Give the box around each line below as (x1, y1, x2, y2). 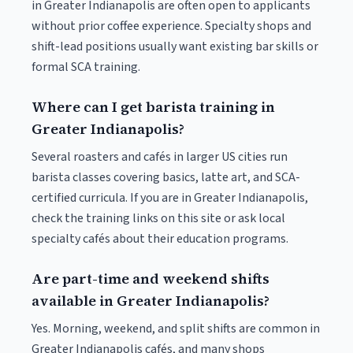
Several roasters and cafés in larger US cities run (32, 148, 288, 165)
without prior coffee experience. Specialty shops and (32, 17, 311, 35)
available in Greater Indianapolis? (32, 291, 269, 310)
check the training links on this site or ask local (32, 210, 285, 227)
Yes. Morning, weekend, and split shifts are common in (32, 320, 320, 337)
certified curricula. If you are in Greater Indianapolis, (32, 189, 308, 206)
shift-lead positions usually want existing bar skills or (32, 38, 318, 55)
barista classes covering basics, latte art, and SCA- (32, 169, 300, 186)
